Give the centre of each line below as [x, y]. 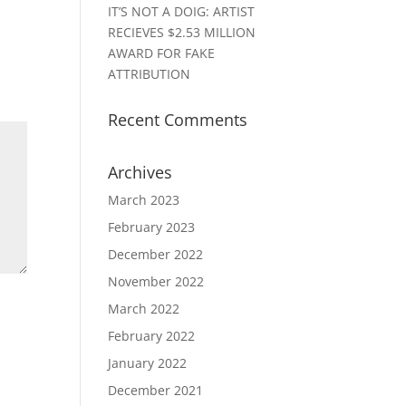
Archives [140, 172]
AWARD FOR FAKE [162, 53]
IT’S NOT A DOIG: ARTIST [182, 11]
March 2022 [144, 309]
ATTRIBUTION [150, 74]
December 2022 [156, 254]
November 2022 [156, 281]
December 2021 [156, 390]
